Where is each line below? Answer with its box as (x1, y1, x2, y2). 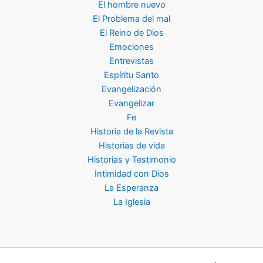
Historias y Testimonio (87, 154, 176, 166)
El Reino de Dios (99, 28, 164, 39)
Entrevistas (109, 56, 154, 67)
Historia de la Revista (90, 126, 173, 137)
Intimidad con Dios (94, 168, 169, 180)
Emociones (109, 42, 154, 53)
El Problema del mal (93, 14, 170, 25)
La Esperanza (104, 183, 159, 194)
